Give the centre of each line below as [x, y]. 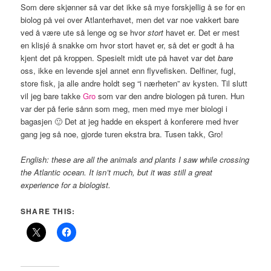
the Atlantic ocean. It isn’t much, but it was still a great [117, 172]
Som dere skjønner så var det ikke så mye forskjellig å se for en [133, 7]
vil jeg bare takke [52, 96]
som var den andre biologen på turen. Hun [171, 96]
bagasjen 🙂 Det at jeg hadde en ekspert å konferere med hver [130, 122]
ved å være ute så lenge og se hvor [84, 33]
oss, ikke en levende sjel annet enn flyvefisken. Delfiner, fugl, [129, 71]
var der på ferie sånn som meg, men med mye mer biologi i [124, 109]
